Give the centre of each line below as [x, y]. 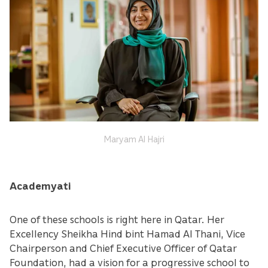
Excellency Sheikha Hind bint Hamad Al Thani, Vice [127, 233]
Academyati [40, 185]
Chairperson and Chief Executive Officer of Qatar [123, 247]
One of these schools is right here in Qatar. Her [117, 219]
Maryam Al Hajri [134, 138]
